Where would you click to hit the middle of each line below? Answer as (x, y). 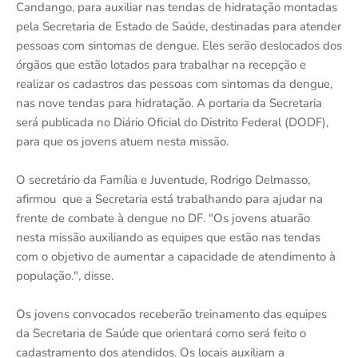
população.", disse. (65, 276)
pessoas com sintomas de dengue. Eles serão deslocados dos (179, 46)
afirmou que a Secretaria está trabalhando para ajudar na (169, 199)
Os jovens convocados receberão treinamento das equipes (171, 314)
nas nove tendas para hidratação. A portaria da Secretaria (169, 103)
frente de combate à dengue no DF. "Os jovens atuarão (163, 219)
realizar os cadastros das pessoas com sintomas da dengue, (174, 84)
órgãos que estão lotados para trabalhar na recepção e (161, 65)
